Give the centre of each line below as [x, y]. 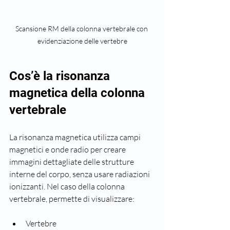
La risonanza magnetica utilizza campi [76, 137]
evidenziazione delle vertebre [82, 41]
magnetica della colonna [79, 93]
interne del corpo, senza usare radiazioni [80, 174]
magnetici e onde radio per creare [68, 150]
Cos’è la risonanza [61, 76]
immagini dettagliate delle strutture [72, 162]
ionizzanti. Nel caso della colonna [68, 187]
